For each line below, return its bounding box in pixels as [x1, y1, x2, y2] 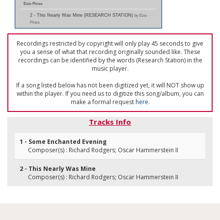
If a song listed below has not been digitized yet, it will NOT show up [16, 81, 204, 89]
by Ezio [135, 13, 147, 18]
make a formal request [70, 98, 136, 106]
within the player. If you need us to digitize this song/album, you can [16, 89, 204, 98]
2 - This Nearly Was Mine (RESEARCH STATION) [30, 13, 135, 18]
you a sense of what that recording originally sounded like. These [20, 48, 200, 56]
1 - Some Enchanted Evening [20, 137, 107, 146]
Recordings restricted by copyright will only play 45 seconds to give [17, 39, 203, 48]
